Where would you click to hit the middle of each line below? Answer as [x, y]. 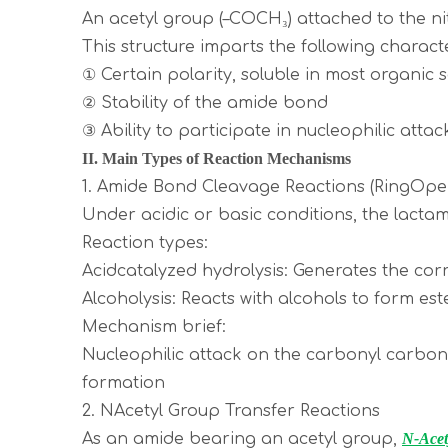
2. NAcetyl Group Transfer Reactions [231, 411]
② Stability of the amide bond [210, 103]
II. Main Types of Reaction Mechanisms [216, 158]
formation [123, 383]
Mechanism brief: [159, 327]
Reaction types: [150, 243]
